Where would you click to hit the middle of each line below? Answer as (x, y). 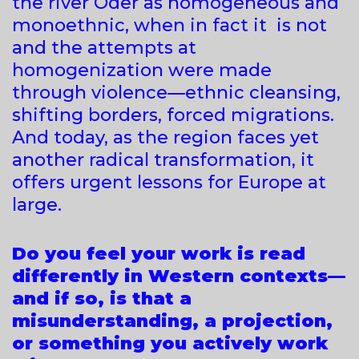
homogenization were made (142, 70)
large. (37, 204)
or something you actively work (170, 343)
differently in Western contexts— (179, 276)
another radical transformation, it (163, 159)
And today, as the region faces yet (165, 137)
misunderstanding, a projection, (172, 321)
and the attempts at (104, 47)
